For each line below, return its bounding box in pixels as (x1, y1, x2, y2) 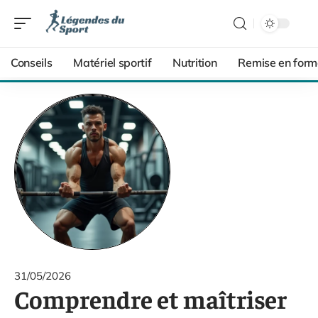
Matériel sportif (73, 55, 152, 70)
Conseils (11, 55, 53, 70)
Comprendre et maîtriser (14, 283, 287, 314)
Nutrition (172, 55, 217, 70)
